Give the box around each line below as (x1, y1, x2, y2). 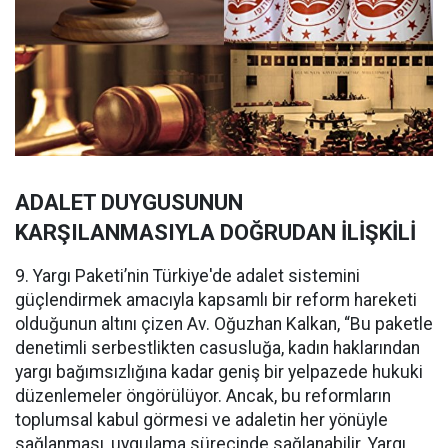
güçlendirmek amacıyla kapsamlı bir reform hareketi (15, 290, 417, 311)
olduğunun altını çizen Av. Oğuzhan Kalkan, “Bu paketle (15, 314, 433, 335)
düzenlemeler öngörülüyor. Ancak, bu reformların (15, 386, 391, 407)
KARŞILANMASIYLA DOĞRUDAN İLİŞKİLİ (15, 220, 416, 246)
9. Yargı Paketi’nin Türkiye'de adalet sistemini (15, 266, 360, 287)
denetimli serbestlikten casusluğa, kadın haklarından (15, 338, 420, 359)
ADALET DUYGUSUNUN (15, 190, 243, 216)
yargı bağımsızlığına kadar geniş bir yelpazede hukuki (15, 362, 423, 383)
